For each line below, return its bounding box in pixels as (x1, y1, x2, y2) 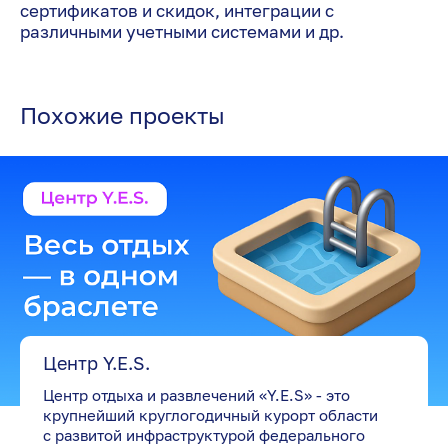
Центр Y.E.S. (42, 351, 150, 374)
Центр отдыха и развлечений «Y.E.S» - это (42, 385, 350, 404)
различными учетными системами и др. (20, 20, 344, 42)
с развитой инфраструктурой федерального (42, 425, 365, 444)
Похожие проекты (20, 100, 225, 129)
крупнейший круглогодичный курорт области (42, 405, 378, 424)
